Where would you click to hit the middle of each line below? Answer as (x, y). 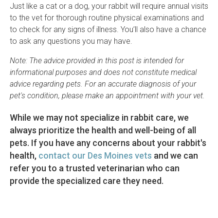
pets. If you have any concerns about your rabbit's (108, 143)
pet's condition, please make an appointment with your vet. (107, 96)
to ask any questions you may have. (71, 41)
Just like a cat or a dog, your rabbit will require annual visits (109, 6)
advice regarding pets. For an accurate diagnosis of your (103, 84)
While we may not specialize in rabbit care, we (99, 118)
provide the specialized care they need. (87, 181)
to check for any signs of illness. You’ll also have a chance (108, 30)
